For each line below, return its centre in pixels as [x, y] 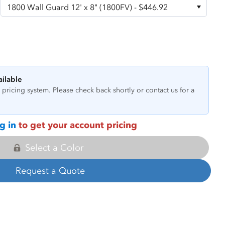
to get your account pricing [76, 125]
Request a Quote [50, 171]
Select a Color [54, 148]
